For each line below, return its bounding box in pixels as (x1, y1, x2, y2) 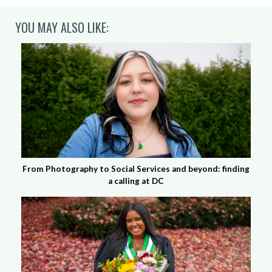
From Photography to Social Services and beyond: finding (22, 163, 250, 174)
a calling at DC (108, 175, 164, 186)
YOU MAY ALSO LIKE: (15, 18, 109, 36)
